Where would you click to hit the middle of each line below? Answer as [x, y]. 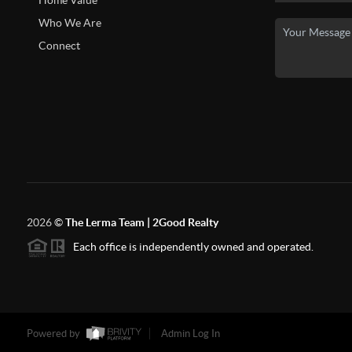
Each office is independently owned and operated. [189, 247]
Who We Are [70, 23]
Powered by [54, 334]
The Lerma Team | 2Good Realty [141, 222]
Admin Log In [190, 334]
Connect [59, 46]
